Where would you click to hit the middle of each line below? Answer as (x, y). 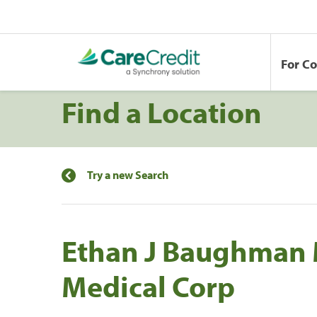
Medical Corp (148, 286)
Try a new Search (128, 174)
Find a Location (162, 111)
